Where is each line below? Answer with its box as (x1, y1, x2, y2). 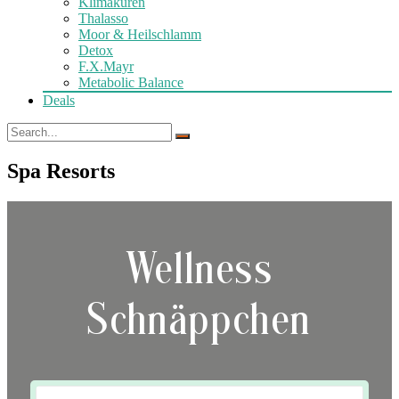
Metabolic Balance (78, 74, 183, 90)
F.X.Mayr (78, 58, 134, 74)
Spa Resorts (7, 159, 115, 183)
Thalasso (78, 10, 128, 26)
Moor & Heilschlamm (78, 26, 201, 42)
